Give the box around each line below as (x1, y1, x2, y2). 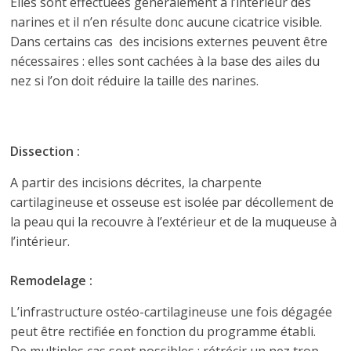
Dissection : (10, 143, 81, 160)
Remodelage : (10, 272, 93, 289)
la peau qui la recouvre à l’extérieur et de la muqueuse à (10, 213, 338, 230)
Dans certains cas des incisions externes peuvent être (10, 33, 328, 50)
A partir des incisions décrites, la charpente (10, 174, 262, 191)
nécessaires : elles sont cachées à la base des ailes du (10, 52, 320, 70)
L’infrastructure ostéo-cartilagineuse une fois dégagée (10, 303, 333, 320)
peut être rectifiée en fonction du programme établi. (10, 323, 317, 340)
